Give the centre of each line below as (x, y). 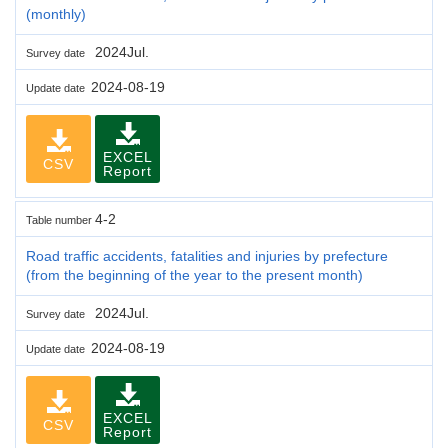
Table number (60, 219)
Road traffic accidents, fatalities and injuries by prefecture (207, 255)
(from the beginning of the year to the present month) (194, 274)
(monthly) (56, 13)
